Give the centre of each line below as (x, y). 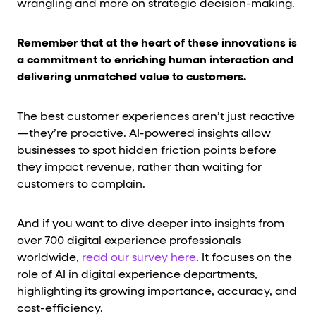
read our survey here (139, 258)
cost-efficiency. (60, 309)
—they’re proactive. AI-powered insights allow (144, 134)
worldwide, (49, 258)
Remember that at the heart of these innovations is (157, 43)
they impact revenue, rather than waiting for (139, 168)
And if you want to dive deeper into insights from (151, 224)
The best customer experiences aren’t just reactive (156, 117)
